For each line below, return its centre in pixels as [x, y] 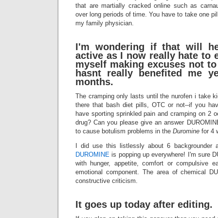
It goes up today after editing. [144, 204]
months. [94, 82]
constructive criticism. [107, 181]
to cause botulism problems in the [124, 131]
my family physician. [105, 23]
